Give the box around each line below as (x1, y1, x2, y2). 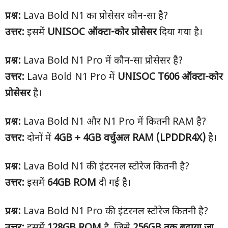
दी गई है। (96, 177, 131, 190)
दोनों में (24, 132, 54, 145)
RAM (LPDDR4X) (132, 132, 206, 145)
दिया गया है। (157, 26, 203, 39)
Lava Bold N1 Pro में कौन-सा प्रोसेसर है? (21, 55, 183, 68)
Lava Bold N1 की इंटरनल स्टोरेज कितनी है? (21, 161, 189, 174)
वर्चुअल (104, 132, 132, 145)
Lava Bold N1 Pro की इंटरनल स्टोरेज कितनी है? (21, 206, 208, 218)
